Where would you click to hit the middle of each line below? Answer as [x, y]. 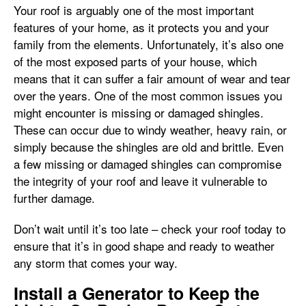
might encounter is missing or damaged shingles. [139, 112]
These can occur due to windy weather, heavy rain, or [150, 129]
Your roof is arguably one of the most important [134, 10]
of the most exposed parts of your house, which [135, 61]
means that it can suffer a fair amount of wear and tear [152, 78]
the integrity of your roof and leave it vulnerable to [140, 181]
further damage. [56, 198]
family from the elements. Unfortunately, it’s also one [149, 44]
